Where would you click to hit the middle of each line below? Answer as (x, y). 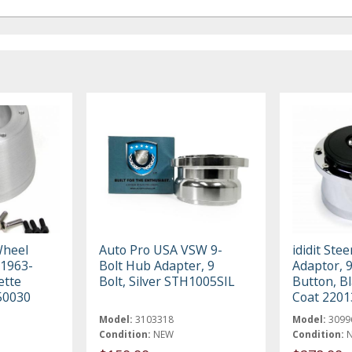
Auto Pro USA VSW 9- (161, 250)
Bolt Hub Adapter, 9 (157, 266)
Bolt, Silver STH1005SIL (167, 282)
